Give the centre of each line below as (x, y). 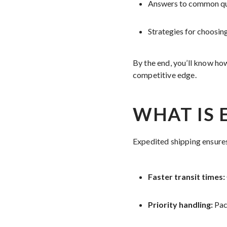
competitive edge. (165, 75)
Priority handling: (180, 204)
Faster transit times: (186, 177)
